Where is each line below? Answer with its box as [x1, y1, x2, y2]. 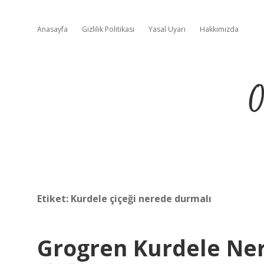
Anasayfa [37, 24, 68, 34]
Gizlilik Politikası [82, 24, 134, 34]
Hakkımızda [200, 24, 239, 34]
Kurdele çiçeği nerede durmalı [71, 192, 212, 205]
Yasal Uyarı [148, 24, 186, 34]
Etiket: [37, 192, 71, 205]
